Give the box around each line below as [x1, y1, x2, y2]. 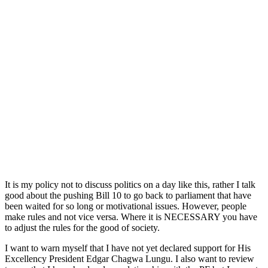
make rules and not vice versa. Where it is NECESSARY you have [5, 211, 257, 222]
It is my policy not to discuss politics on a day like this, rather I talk [5, 179, 255, 190]
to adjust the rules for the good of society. [5, 222, 160, 233]
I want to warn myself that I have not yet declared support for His [5, 242, 251, 253]
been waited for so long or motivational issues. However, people [5, 200, 246, 211]
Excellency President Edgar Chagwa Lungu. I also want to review [5, 253, 254, 264]
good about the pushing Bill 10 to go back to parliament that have [5, 190, 251, 200]
